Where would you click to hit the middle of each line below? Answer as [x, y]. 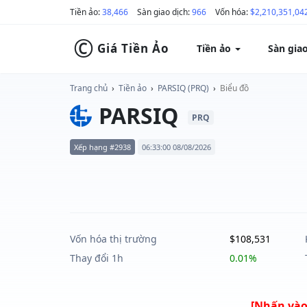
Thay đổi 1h [97, 258]
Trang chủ [89, 88]
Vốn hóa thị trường [113, 239]
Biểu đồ [234, 88]
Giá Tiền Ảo [133, 48]
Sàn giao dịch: [164, 12]
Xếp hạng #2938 [102, 147]
